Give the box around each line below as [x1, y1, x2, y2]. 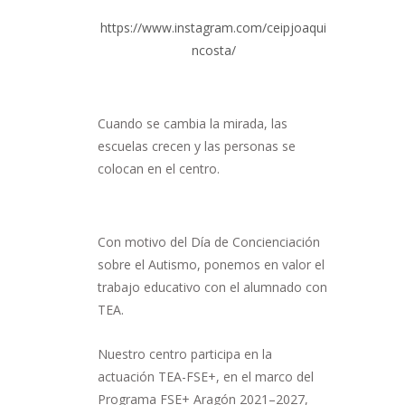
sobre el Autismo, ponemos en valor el [98, 255, 325, 273]
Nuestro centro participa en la [98, 344, 272, 363]
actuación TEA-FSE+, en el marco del [98, 367, 314, 385]
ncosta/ [191, 41, 236, 59]
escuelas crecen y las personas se [98, 137, 296, 155]
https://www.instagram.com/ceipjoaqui [100, 18, 326, 36]
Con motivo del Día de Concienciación [98, 232, 320, 250]
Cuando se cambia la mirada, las [98, 114, 287, 132]
